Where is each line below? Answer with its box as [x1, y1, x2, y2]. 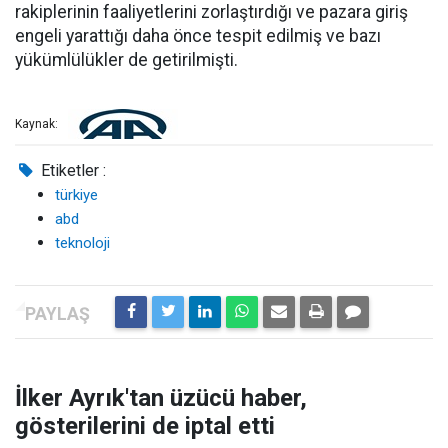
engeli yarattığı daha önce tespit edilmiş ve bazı [15, 26, 381, 46]
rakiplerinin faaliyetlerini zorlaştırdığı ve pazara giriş [15, 2, 408, 22]
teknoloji [55, 234, 110, 252]
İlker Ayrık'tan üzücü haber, [15, 384, 307, 412]
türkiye [55, 186, 98, 204]
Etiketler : [37, 161, 107, 180]
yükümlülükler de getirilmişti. [15, 50, 238, 70]
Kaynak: [15, 117, 58, 132]
